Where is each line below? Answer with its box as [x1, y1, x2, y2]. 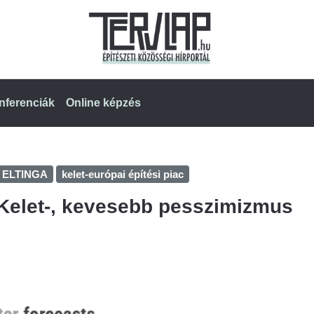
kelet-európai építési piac [62, 168, 184, 180]
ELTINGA [2, 168, 48, 180]
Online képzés [66, 96, 141, 109]
